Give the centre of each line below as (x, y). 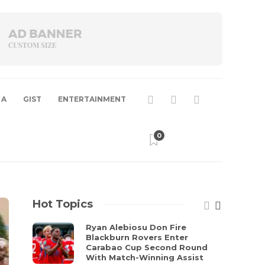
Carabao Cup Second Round (147, 247)
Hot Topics (63, 204)
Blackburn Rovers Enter (137, 237)
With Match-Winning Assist (146, 257)
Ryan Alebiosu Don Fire (136, 227)
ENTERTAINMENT (92, 99)
